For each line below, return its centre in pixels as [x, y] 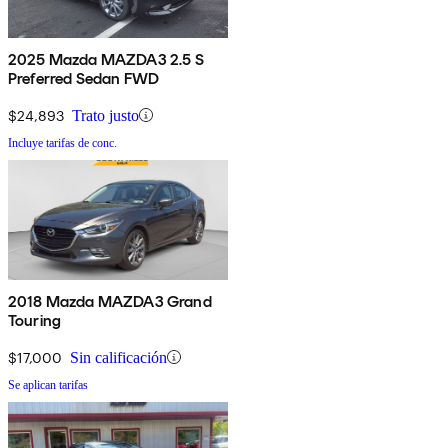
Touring [35, 320]
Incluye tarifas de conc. [62, 142]
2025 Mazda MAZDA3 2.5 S [106, 59]
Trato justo [105, 115]
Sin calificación [118, 357]
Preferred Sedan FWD [84, 78]
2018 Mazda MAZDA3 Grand [110, 301]
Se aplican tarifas [48, 384]
